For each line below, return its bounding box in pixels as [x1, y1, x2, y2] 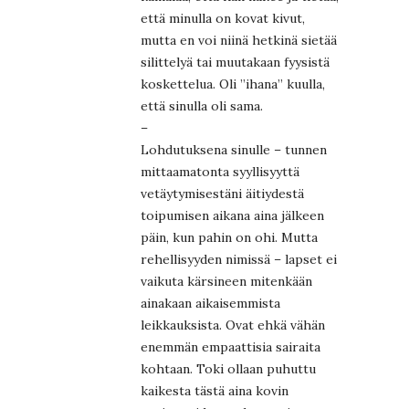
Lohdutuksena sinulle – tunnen [141, 141, 327, 158]
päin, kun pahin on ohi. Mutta [141, 228, 318, 246]
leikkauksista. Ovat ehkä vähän [141, 316, 325, 333]
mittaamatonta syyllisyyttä [141, 163, 299, 180]
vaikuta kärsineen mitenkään [141, 272, 312, 289]
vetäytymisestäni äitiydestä [141, 184, 304, 202]
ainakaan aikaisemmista [141, 294, 280, 311]
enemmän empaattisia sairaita [141, 338, 320, 355]
